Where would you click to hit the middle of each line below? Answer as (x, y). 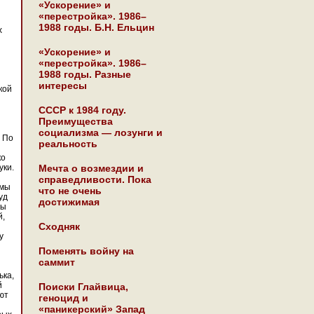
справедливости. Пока (95, 179)
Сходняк (59, 226)
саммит (57, 262)
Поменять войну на (86, 251)
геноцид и (63, 298)
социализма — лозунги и (101, 132)
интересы (63, 86)
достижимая (69, 202)
